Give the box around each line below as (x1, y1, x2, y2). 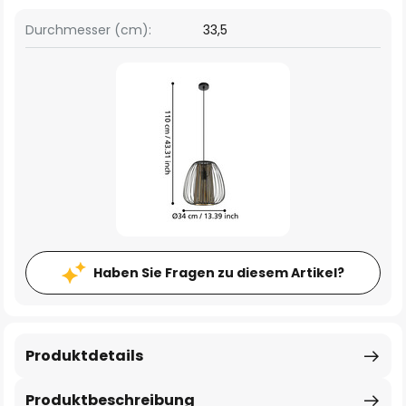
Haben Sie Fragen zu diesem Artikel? (93, 264, 344, 282)
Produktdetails (25, 345, 143, 366)
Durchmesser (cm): (25, 21, 151, 39)
